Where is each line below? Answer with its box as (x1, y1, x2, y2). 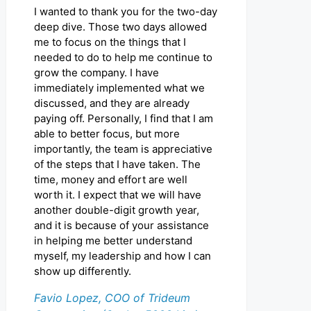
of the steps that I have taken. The (34, 158, 201, 171)
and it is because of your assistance (34, 219, 209, 233)
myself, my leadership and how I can (34, 249, 211, 263)
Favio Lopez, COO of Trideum (34, 291, 190, 305)
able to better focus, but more (34, 127, 180, 141)
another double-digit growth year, (34, 203, 199, 217)
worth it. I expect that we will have (34, 188, 201, 202)
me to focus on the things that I (34, 35, 186, 49)
